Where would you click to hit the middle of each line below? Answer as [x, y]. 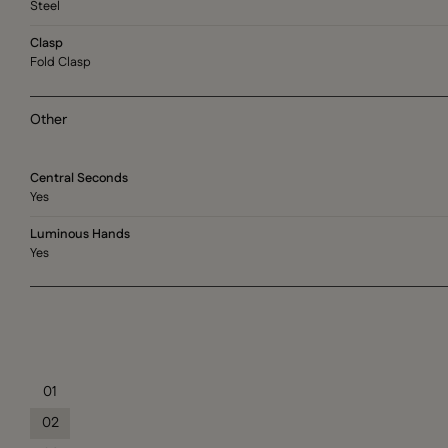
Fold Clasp [61, 62]
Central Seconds [79, 178]
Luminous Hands [80, 233]
